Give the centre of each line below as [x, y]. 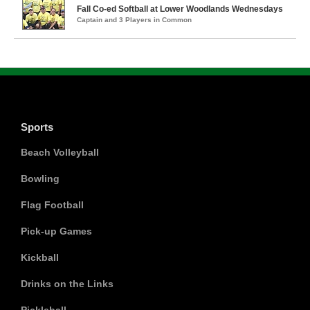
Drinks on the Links [67, 284]
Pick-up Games [56, 231]
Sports [37, 127]
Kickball [40, 257]
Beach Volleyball [60, 152]
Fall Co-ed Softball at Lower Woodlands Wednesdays [180, 9]
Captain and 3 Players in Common [134, 20]
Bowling [40, 179]
